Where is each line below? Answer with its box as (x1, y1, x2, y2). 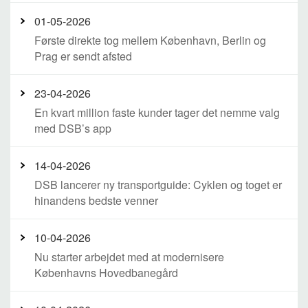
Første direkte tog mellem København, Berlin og (34, 32, 266, 48)
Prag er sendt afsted (34, 48, 132, 64)
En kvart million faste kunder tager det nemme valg (34, 104, 280, 120)
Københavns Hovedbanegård (34, 265, 178, 280)
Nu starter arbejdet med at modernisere (34, 249, 224, 265)
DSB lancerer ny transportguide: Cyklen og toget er (34, 177, 282, 192)
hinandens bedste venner (34, 192, 158, 208)
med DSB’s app (34, 120, 111, 136)
